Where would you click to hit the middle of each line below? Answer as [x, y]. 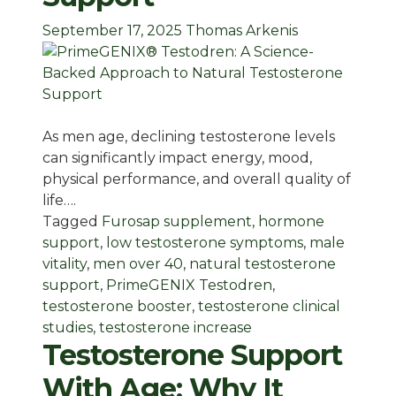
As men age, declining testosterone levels [189, 137]
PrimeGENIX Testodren [189, 286]
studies [68, 328]
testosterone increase [175, 328]
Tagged [72, 222]
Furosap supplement [177, 222]
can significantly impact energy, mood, [177, 158]
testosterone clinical [269, 307]
